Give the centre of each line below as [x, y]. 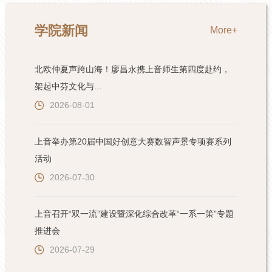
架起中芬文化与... [68, 87]
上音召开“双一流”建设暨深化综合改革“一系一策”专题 [134, 214]
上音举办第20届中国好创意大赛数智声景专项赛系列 [133, 142]
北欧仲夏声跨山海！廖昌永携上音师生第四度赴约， [132, 70]
